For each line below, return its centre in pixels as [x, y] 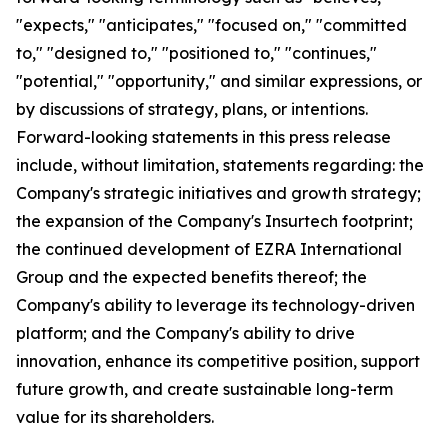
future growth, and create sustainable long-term [204, 389]
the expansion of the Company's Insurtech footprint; [214, 221]
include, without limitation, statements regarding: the [220, 165]
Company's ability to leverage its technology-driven [215, 305]
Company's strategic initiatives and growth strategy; [218, 193]
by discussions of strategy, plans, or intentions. [192, 109]
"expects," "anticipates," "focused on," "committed [211, 25]
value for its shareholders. [115, 417]
